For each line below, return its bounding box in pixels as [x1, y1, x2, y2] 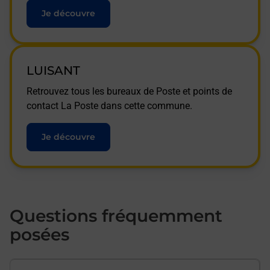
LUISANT [27, 63, 80, 78]
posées [10, 224, 69, 245]
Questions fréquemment [10, 206, 222, 226]
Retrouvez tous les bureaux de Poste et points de [27, 86, 232, 97]
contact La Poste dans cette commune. [27, 100, 192, 111]
